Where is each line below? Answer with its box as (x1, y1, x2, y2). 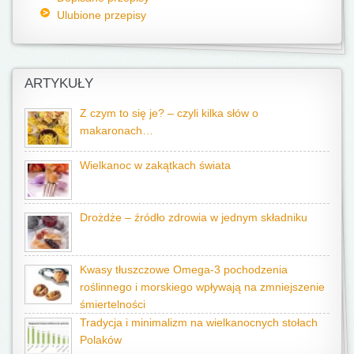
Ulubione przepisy (56, 8, 146, 21)
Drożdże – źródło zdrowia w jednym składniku (80, 211, 307, 224)
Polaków (80, 333, 122, 346)
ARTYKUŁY (24, 75, 93, 91)
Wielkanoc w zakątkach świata (80, 159, 231, 171)
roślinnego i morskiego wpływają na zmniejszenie (80, 281, 325, 293)
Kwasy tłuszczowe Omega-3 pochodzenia (80, 263, 288, 276)
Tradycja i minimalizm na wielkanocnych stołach (80, 316, 318, 329)
